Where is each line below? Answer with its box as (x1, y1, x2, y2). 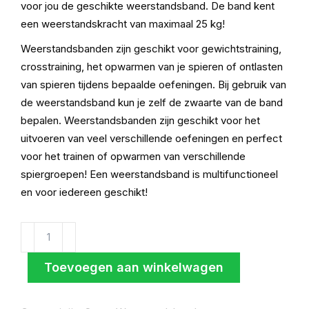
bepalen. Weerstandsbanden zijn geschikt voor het (21, 114, 260, 127)
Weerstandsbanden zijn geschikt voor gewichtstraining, (21, 42, 281, 55)
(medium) (20, 259, 66, 272)
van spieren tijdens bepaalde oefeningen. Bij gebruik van (21, 78, 286, 91)
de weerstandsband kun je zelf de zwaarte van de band (21, 96, 283, 109)
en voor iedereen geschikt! (21, 186, 148, 199)
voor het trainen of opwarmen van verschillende (21, 150, 246, 163)
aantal (20, 277, 48, 290)
